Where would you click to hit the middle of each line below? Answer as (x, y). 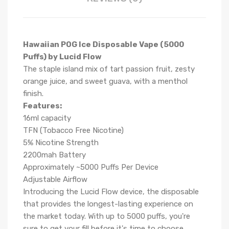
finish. (33, 94)
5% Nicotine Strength (61, 143)
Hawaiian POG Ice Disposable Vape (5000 (104, 44)
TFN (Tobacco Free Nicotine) (73, 130)
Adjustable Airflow (55, 179)
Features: (42, 106)
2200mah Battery (54, 155)
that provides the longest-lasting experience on (108, 204)
